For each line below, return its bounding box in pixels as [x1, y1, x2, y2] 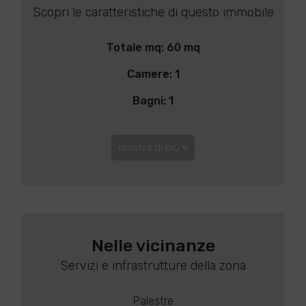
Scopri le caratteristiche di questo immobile [32, 5, 274, 20]
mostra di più [118, 141, 180, 154]
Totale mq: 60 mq [106, 41, 200, 54]
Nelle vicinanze [91, 236, 215, 255]
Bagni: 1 [133, 94, 173, 107]
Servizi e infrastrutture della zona [60, 258, 246, 273]
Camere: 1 [126, 68, 180, 81]
